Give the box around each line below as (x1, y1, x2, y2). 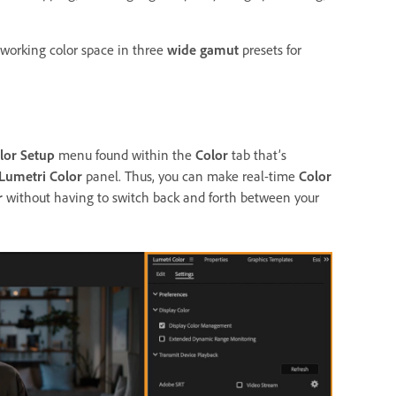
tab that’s (228, 146, 286, 164)
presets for (239, 40, 301, 58)
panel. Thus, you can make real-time (82, 167, 299, 186)
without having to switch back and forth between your (3, 188, 319, 207)
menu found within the (55, 146, 195, 164)
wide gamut (167, 40, 239, 58)
